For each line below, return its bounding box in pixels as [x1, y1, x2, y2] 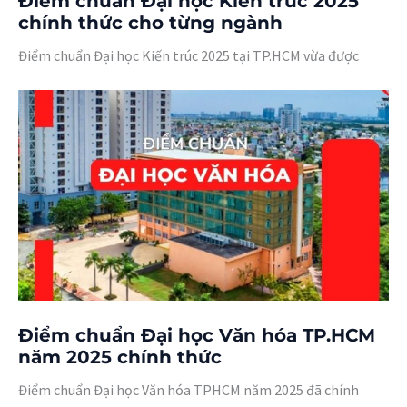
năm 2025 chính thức [18, 345, 222, 368]
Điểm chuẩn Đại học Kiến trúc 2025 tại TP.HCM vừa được [18, 46, 359, 65]
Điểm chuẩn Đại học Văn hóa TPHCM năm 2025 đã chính [18, 380, 359, 399]
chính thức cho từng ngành [18, 12, 283, 35]
